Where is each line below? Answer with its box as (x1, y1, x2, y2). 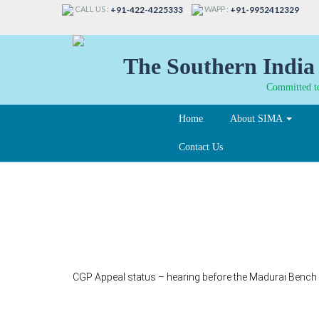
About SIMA (230, 113, 285, 124)
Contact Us (179, 141, 223, 152)
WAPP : (203, 4, 230, 14)
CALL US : (73, 4, 110, 14)
